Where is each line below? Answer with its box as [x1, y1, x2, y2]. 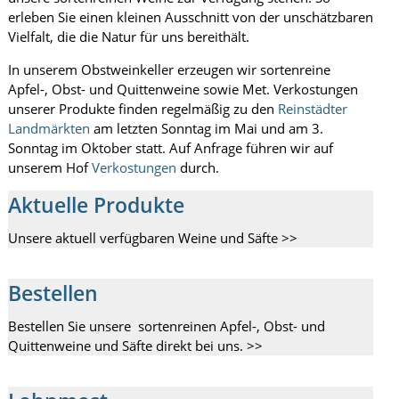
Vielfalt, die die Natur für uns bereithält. [7, 28, 249, 45]
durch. [179, 159, 219, 176]
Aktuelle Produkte [7, 191, 184, 219]
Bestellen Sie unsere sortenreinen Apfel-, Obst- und [7, 317, 325, 335]
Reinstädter [277, 100, 347, 118]
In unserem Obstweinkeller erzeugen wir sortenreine [7, 61, 330, 78]
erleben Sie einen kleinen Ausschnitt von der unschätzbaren [7, 8, 373, 26]
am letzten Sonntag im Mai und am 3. [89, 119, 323, 137]
